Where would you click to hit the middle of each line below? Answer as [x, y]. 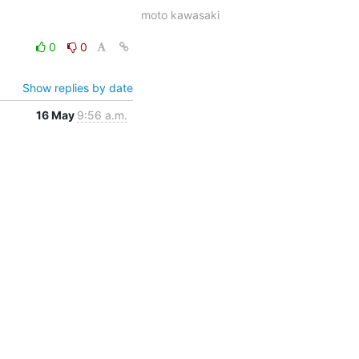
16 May [56, 115]
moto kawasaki [180, 14]
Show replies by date [77, 87]
